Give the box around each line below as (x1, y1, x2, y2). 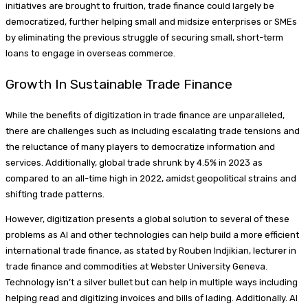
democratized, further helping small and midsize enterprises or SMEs (5, 16, 297, 27)
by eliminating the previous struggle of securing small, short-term (5, 32, 283, 43)
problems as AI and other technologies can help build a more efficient (5, 230, 299, 241)
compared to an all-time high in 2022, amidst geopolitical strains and (5, 173, 296, 184)
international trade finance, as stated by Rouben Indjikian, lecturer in (5, 245, 296, 256)
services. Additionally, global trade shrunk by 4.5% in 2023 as (5, 157, 263, 168)
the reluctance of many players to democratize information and (5, 142, 275, 153)
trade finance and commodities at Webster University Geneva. (5, 261, 267, 272)
